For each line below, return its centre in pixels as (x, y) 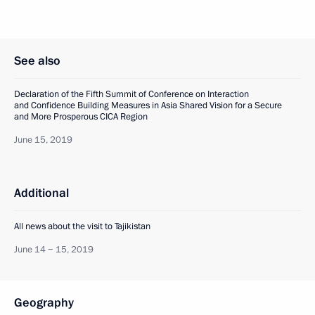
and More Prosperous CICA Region (81, 117)
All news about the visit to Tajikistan (82, 226)
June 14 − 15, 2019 (54, 250)
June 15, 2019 (43, 140)
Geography (44, 303)
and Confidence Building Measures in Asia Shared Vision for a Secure (148, 105)
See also (37, 61)
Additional (41, 193)
